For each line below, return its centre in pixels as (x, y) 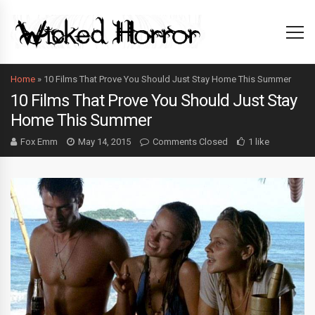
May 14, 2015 (104, 142)
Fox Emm (39, 142)
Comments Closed (190, 142)
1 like (259, 142)
